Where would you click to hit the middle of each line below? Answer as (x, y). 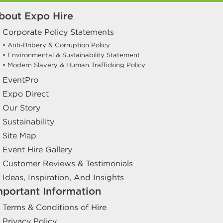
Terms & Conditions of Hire (55, 207)
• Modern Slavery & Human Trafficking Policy (74, 65)
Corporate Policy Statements (58, 32)
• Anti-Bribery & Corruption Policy (56, 45)
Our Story (21, 108)
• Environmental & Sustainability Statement (71, 55)
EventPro (20, 80)
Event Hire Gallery (37, 149)
